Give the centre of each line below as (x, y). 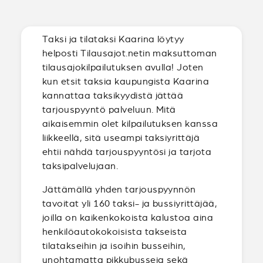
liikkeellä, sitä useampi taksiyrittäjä (121, 138)
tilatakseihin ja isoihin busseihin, (114, 246)
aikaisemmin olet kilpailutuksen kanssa (130, 124)
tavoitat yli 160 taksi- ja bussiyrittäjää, (130, 203)
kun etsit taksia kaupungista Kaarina (126, 81)
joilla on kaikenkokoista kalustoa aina (128, 218)
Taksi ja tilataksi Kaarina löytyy (113, 39)
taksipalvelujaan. (80, 166)
